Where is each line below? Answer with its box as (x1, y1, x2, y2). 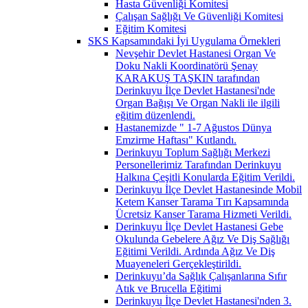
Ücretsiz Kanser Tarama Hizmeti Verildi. (115, 208, 291, 220)
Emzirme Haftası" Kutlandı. (115, 133, 236, 146)
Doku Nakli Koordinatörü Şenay (115, 59, 258, 71)
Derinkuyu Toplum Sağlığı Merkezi (115, 146, 270, 158)
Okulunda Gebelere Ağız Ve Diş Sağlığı (115, 232, 289, 245)
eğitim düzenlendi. (115, 109, 195, 121)
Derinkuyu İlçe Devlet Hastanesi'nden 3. (115, 294, 291, 307)
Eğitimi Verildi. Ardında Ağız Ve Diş (115, 245, 275, 257)
